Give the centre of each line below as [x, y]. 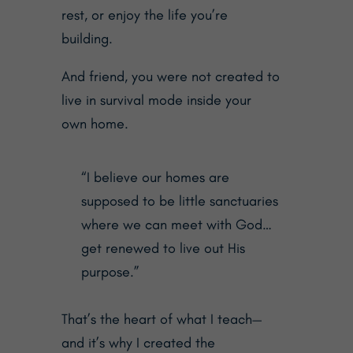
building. [87, 38]
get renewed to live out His [163, 248]
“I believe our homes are [155, 177]
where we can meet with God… [176, 224]
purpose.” [110, 271]
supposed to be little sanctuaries [179, 201]
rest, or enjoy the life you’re [144, 15]
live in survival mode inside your [156, 100]
